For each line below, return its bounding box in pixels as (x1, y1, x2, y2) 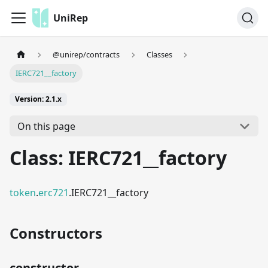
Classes (146, 49, 172, 60)
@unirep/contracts (53, 49, 120, 60)
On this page (17, 119, 75, 133)
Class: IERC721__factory (10, 145, 227, 171)
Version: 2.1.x (15, 94, 62, 105)
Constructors (10, 223, 102, 243)
